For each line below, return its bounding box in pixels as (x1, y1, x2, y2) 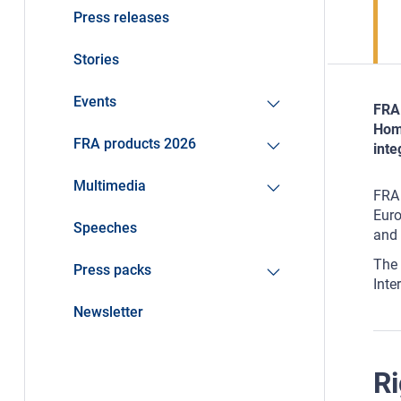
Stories (73, 51, 119, 69)
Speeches (73, 219, 137, 237)
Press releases (73, 9, 169, 27)
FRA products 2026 (73, 135, 196, 153)
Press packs (73, 261, 151, 279)
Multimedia (73, 177, 146, 195)
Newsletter (73, 303, 143, 321)
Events (73, 93, 116, 111)
